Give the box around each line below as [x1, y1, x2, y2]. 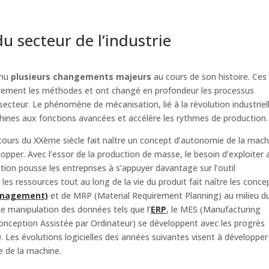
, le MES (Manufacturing [166, 204, 261, 216]
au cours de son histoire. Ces [151, 71, 267, 83]
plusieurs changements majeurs [10, 71, 151, 83]
